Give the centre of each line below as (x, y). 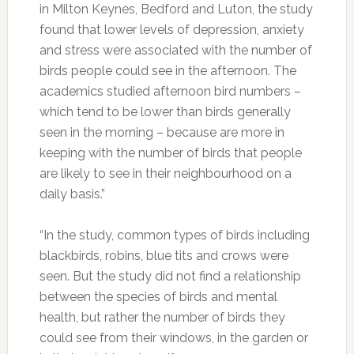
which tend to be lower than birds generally (165, 112)
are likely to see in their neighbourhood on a (165, 174)
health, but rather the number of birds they (162, 318)
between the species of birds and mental (158, 297)
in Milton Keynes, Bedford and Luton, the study (176, 9)
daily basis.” (72, 194)
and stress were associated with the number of (175, 51)
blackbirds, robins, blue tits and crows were (164, 256)
